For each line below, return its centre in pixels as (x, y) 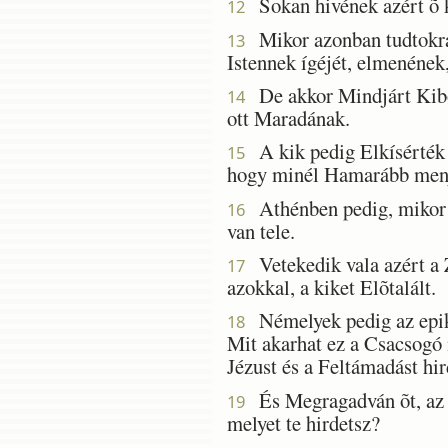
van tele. (261, 230)
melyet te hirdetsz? (303, 422)
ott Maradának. (288, 117)
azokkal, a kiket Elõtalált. (331, 286)
